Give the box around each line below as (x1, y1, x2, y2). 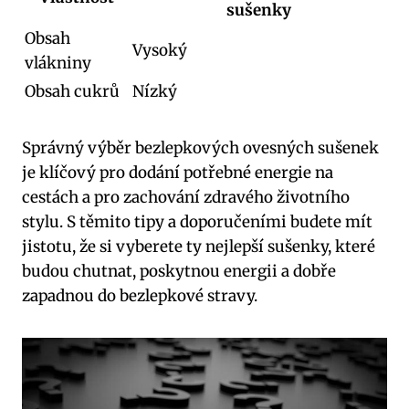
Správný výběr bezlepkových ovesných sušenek (22, 138, 379, 159)
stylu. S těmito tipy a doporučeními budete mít (22, 212, 372, 233)
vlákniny (25, 53, 91, 74)
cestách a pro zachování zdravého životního (22, 187, 350, 208)
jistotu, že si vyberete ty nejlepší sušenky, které (22, 236, 375, 257)
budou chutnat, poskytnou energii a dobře (22, 261, 336, 282)
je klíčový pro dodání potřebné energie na (22, 163, 333, 184)
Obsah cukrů (25, 81, 120, 102)
